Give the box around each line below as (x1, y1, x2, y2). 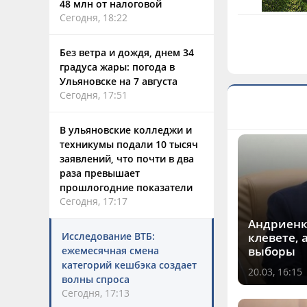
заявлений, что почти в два (60, 152, 194, 165)
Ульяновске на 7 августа (60, 75, 177, 88)
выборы (248, 243, 295, 259)
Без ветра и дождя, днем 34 (60, 46, 194, 59)
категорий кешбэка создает (62, 258, 197, 271)
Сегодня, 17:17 (60, 195, 127, 208)
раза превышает (60, 167, 140, 180)
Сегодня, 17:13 (62, 286, 130, 299)
